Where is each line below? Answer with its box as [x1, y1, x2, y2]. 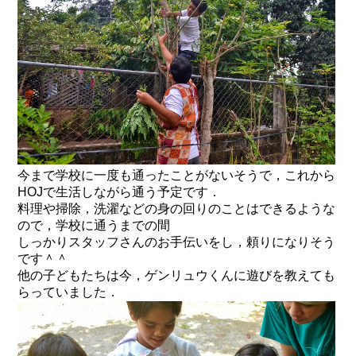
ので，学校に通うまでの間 [17, 219, 171, 233]
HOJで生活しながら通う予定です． [17, 185, 222, 199]
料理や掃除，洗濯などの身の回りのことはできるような [17, 202, 336, 216]
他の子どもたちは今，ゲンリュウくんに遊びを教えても [17, 269, 336, 283]
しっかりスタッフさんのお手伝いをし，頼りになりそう [17, 235, 336, 250]
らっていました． [17, 285, 120, 300]
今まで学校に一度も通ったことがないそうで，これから [17, 168, 336, 183]
